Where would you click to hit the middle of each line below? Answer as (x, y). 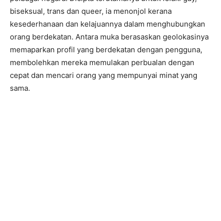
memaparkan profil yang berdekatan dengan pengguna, (106, 50)
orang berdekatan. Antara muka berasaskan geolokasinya (109, 37)
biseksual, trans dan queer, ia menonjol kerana (91, 11)
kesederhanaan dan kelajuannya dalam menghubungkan (108, 24)
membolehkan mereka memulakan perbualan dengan (102, 62)
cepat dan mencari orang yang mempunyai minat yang (104, 75)
